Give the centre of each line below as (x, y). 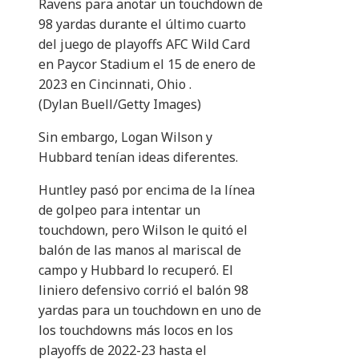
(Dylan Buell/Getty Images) (120, 105)
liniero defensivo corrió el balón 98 (143, 290)
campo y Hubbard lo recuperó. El (136, 270)
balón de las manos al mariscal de (140, 250)
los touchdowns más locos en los (136, 331)
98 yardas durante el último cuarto (142, 24)
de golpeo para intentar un (119, 210)
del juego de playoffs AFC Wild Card (144, 44)
